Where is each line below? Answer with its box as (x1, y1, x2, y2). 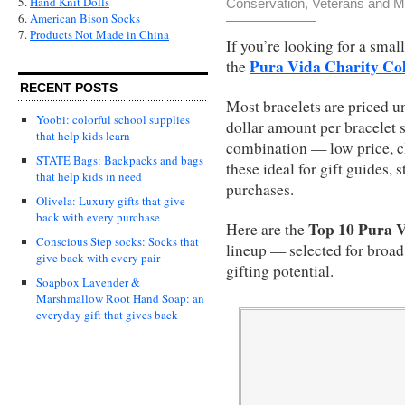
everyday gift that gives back (36, 306, 178, 324)
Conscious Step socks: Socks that (36, 233, 199, 250)
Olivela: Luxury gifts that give (36, 193, 185, 210)
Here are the (226, 218, 308, 240)
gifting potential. (226, 259, 334, 281)
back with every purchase (36, 209, 160, 226)
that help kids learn (36, 127, 130, 145)
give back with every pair (36, 250, 160, 267)
